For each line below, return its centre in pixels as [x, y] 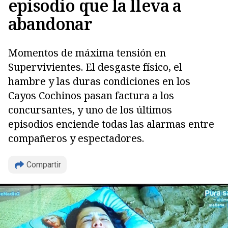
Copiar [43, 151]
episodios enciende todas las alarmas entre [111, 124]
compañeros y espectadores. [76, 138]
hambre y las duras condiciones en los [99, 81]
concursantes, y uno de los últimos [90, 110]
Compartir [44, 165]
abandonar [50, 24]
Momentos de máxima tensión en [87, 53]
